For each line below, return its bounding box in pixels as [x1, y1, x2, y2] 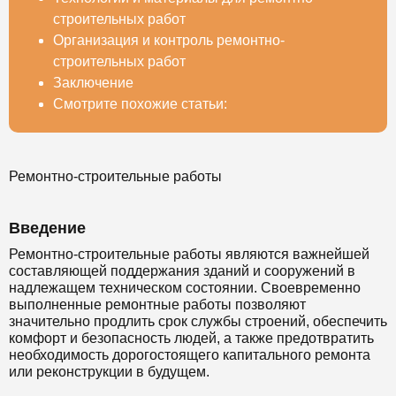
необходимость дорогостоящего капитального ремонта [9, 347, 370, 362]
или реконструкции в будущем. [9, 364, 209, 379]
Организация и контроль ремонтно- [53, 33, 285, 48]
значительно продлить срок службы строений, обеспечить [9, 314, 387, 329]
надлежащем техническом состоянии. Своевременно [9, 280, 361, 295]
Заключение [53, 75, 133, 90]
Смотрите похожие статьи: [53, 96, 227, 111]
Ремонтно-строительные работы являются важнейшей [9, 247, 369, 262]
